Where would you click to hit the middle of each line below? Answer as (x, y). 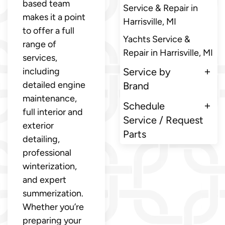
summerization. (53, 193)
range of (39, 44)
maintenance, (50, 98)
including (41, 71)
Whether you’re (53, 207)
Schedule (144, 106)
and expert (44, 180)
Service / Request (163, 120)
